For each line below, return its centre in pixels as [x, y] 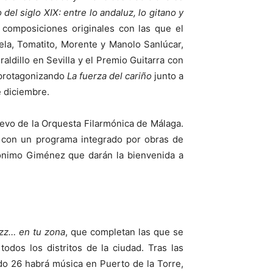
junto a [168, 76]
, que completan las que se [124, 232]
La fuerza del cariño [109, 76]
